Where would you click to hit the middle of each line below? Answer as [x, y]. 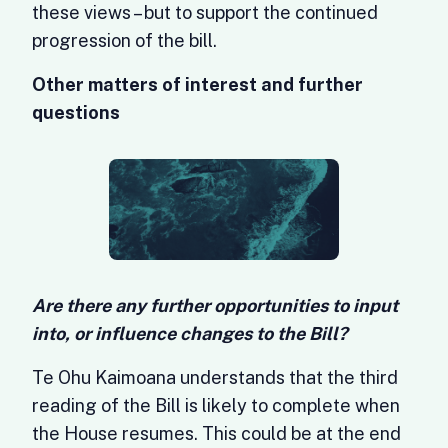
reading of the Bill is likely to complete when [216, 405]
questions [76, 112]
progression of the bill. [124, 40]
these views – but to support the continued [205, 12]
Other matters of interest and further [197, 84]
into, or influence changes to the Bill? [190, 333]
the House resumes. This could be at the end [216, 433]
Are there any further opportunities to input [215, 305]
